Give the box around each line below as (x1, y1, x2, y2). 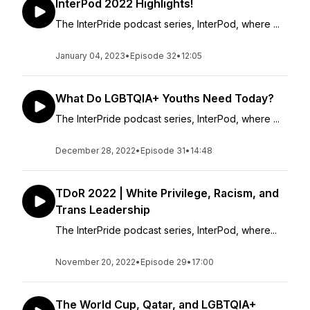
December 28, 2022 (55, 145, 136, 156)
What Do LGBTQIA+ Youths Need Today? (55, 91, 274, 105)
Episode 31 (140, 145, 185, 156)
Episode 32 (130, 51, 176, 61)
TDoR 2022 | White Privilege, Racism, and (55, 186, 279, 200)
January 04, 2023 (55, 51, 125, 61)
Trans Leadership (55, 203, 150, 217)
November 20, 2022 (55, 257, 136, 267)
